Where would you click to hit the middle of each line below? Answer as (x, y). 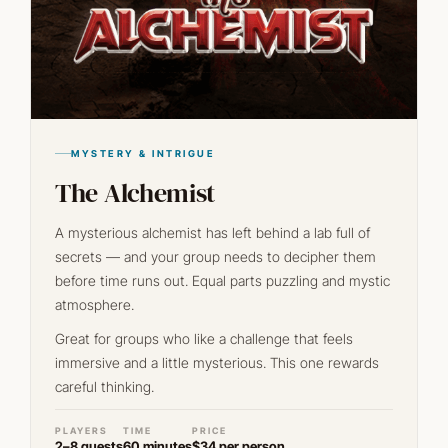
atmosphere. (94, 304)
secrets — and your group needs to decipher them (215, 256)
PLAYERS (81, 430)
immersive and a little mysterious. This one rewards (217, 362)
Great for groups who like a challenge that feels (204, 338)
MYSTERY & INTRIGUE (143, 153)
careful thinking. (104, 386)
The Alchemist (135, 192)
